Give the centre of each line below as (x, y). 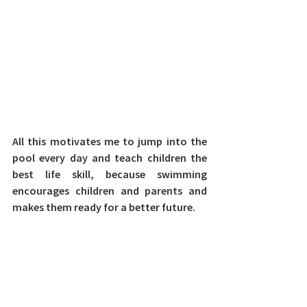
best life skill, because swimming (110, 174)
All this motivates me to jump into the (110, 142)
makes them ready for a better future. (104, 207)
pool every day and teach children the (110, 158)
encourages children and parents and (110, 191)
